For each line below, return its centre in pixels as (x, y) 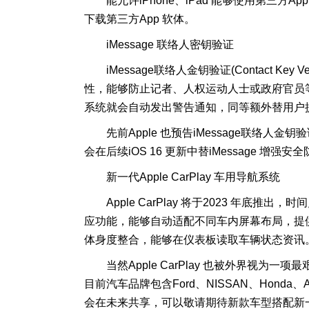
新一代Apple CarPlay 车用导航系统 (193, 177)
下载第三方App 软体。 (140, 19)
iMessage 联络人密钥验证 (170, 44)
